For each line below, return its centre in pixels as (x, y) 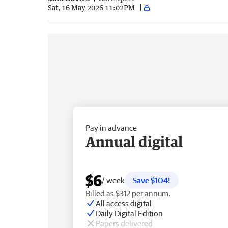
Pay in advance (111, 127)
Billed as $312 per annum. (128, 193)
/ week (113, 180)
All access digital (124, 203)
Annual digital (134, 141)
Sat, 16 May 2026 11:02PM (91, 8)
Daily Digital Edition (129, 213)
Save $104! (152, 180)
